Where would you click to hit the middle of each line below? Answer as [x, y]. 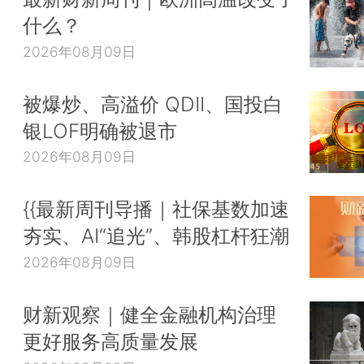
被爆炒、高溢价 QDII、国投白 [153, 104]
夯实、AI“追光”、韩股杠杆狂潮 [156, 236]
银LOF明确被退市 [100, 130]
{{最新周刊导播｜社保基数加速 [156, 209]
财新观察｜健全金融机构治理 [149, 314]
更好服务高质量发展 [110, 341]
